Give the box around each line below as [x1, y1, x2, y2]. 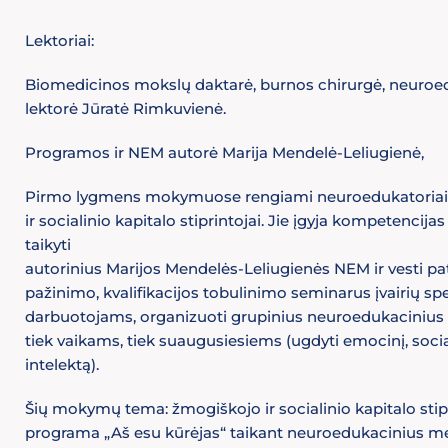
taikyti [25, 235, 71, 254]
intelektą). [25, 355, 103, 374]
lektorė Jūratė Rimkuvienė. [25, 99, 226, 118]
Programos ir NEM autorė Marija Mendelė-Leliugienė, [25, 143, 424, 162]
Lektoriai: [25, 31, 94, 50]
